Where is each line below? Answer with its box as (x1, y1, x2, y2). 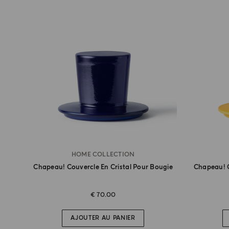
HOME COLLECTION (71, 150, 135, 158)
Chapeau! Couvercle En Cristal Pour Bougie (33, 163, 173, 171)
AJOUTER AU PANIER (71, 215, 135, 222)
